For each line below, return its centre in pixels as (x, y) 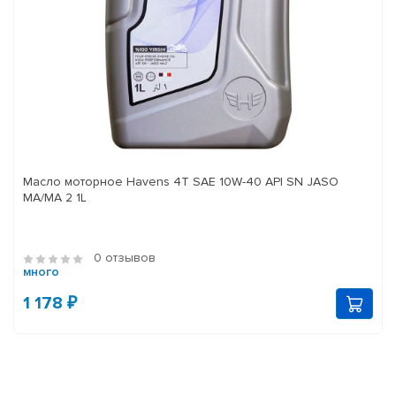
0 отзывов (125, 258)
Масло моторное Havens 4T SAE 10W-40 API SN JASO (181, 182)
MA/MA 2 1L (55, 198)
